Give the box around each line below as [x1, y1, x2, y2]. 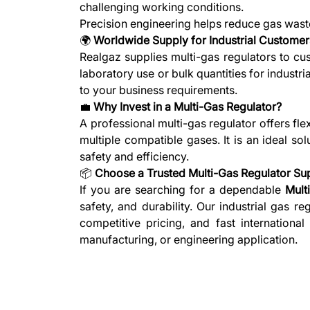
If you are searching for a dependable [80, 183, 286, 197]
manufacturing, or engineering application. [80, 232, 298, 246]
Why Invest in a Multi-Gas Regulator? [93, 100, 282, 113]
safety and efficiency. [80, 149, 190, 163]
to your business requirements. [80, 83, 238, 97]
